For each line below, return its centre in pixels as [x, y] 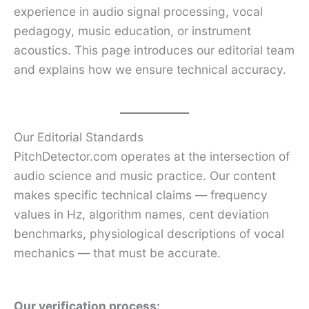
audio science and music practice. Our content [145, 176]
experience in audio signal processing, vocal [138, 11]
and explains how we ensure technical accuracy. [150, 69]
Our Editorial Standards [79, 137]
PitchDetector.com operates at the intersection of [152, 157]
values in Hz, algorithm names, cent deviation [141, 215]
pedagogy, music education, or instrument [132, 30]
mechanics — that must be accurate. [117, 253]
